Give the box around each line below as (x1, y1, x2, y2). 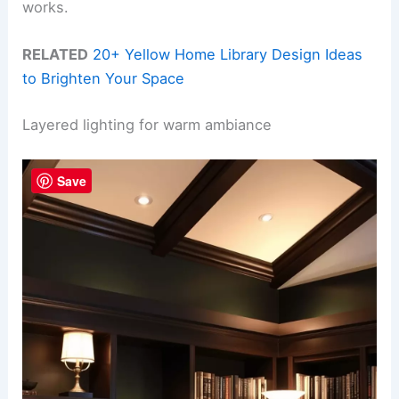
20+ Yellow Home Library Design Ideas (93, 45, 363, 64)
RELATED (22, 45, 89, 64)
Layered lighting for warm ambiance (22, 116, 273, 134)
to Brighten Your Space (22, 69, 185, 88)
